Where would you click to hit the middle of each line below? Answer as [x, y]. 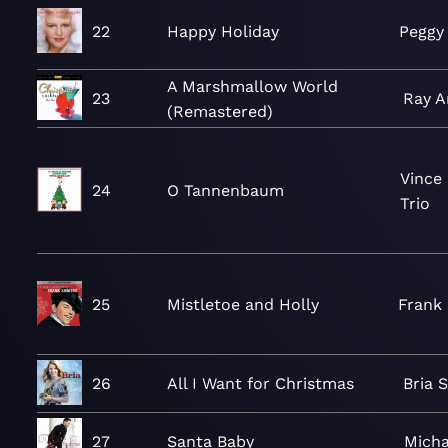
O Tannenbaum [225, 190]
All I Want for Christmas [260, 383]
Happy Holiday [223, 31]
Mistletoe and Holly [243, 304]
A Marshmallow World [252, 86]
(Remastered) [220, 111]
